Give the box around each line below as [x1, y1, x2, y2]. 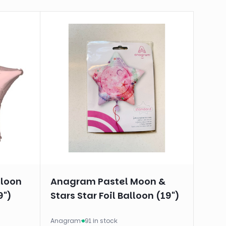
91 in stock [85, 216, 118, 225]
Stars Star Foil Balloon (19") [50, 189, 180, 202]
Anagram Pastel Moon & [50, 175, 166, 188]
